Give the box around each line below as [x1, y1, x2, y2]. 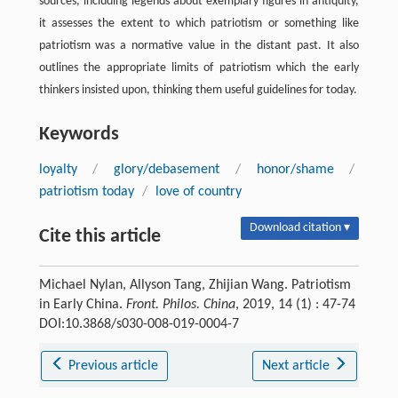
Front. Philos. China [125, 297, 235, 312]
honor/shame [256, 162, 334, 177]
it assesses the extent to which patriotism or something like [38, 16, 360, 30]
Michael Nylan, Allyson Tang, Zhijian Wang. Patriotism [38, 277, 351, 292]
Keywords [38, 123, 119, 145]
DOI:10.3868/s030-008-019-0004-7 [38, 316, 239, 331]
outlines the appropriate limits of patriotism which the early [38, 60, 360, 75]
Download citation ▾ [250, 220, 351, 235]
